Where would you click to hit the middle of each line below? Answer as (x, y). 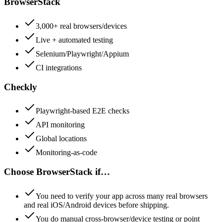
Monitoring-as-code (66, 153)
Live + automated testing (74, 40)
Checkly (21, 87)
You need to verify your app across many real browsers (122, 196)
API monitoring (60, 125)
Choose (20, 171)
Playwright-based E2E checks (83, 111)
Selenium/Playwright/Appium (82, 54)
